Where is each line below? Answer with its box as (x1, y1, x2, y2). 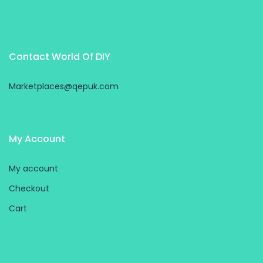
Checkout (9, 183, 49, 195)
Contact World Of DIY (9, 50, 110, 64)
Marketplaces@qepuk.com (9, 80, 119, 93)
